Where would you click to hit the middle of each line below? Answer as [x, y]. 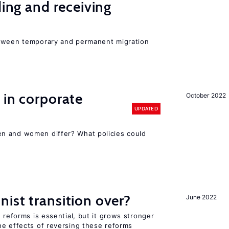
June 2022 [201, 197]
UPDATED [146, 108]
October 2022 [206, 95]
